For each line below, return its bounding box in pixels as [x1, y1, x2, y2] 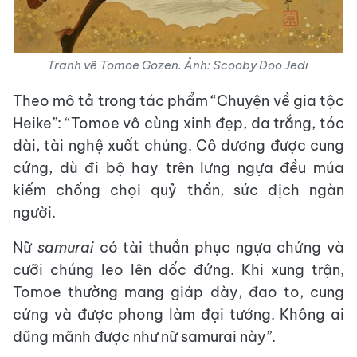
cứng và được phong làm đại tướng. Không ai [13, 305, 344, 324]
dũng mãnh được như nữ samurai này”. [13, 328, 276, 346]
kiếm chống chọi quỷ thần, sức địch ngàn [13, 181, 344, 199]
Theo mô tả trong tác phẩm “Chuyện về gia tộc [13, 92, 344, 110]
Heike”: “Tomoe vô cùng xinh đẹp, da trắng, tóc [13, 114, 344, 132]
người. [13, 203, 56, 222]
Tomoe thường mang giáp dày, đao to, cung [13, 283, 344, 301]
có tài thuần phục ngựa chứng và [93, 238, 344, 257]
